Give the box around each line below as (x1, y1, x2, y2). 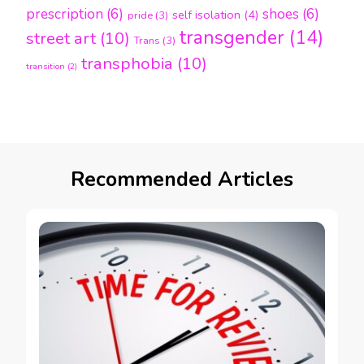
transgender (180, 25, 284, 51)
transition (26, 60, 65, 73)
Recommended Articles (71, 166, 293, 194)
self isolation (172, 6, 240, 24)
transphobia (81, 52, 173, 76)
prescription (26, 5, 103, 24)
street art (26, 27, 96, 50)
